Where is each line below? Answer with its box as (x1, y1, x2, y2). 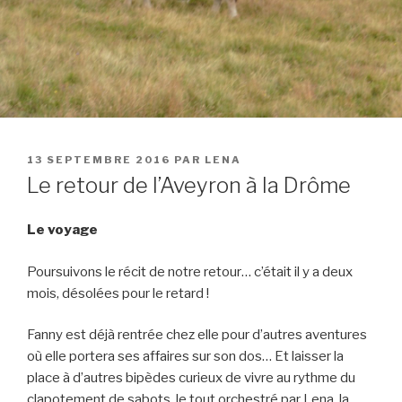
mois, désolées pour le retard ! (27, 284, 209, 301)
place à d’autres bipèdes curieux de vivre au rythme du (27, 370, 355, 387)
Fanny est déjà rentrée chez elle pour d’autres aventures (27, 327, 367, 344)
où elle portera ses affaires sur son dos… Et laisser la (27, 348, 344, 365)
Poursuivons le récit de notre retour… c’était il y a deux (27, 263, 353, 280)
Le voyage (27, 222, 98, 239)
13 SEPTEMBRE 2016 (27, 153, 170, 167)
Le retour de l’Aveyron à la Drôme (27, 172, 351, 199)
